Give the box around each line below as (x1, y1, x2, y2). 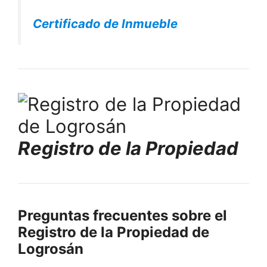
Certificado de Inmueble (33, 15, 178, 31)
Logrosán (18, 240, 83, 257)
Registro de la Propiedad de (18, 223, 209, 241)
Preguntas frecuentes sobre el (18, 206, 227, 224)
